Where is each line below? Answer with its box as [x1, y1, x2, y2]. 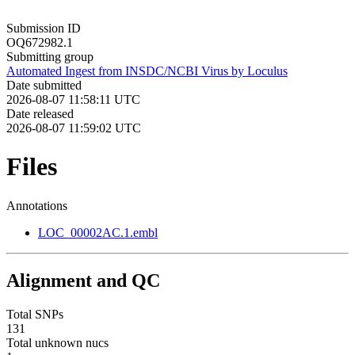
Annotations [6, 198, 67, 212]
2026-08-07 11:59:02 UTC [6, 120, 141, 135]
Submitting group [6, 49, 94, 63]
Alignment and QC [6, 269, 160, 291]
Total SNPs [6, 307, 63, 321]
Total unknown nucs [6, 335, 109, 349]
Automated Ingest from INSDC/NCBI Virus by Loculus [6, 63, 288, 78]
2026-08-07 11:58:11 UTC [6, 92, 140, 106]
